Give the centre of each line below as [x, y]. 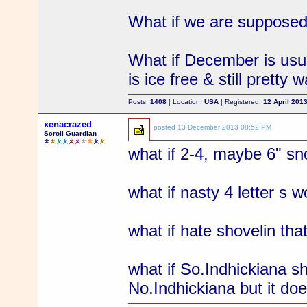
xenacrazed [68, 124]
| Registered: [241, 102]
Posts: [139, 102]
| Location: [186, 102]
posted [166, 127]
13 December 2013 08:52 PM [225, 127]
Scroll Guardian [71, 133]
